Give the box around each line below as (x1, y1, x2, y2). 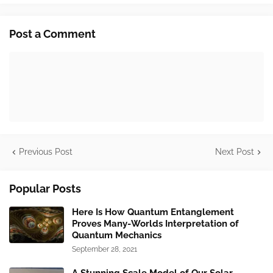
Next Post (215, 147, 254, 157)
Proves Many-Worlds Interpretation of (72, 218, 239, 230)
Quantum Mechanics (72, 230, 161, 241)
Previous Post (19, 147, 73, 157)
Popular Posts (9, 182, 81, 196)
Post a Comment (9, 27, 96, 41)
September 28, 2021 (72, 245, 137, 254)
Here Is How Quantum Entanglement (72, 207, 234, 218)
